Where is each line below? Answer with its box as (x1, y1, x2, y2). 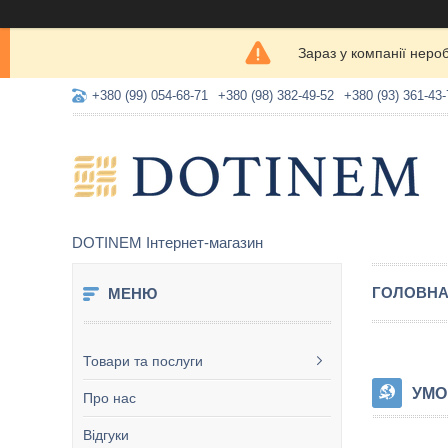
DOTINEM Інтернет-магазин (72, 234, 263, 251)
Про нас (83, 390, 136, 406)
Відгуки (83, 427, 129, 443)
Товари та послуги (83, 353, 203, 369)
